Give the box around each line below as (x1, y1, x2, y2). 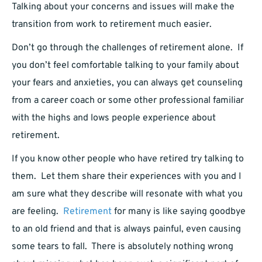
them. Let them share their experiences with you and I (12, 171, 242, 183)
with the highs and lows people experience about (12, 112, 216, 125)
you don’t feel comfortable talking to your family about (12, 60, 239, 72)
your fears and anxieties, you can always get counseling (12, 77, 243, 89)
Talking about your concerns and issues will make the (12, 1, 235, 13)
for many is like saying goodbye (112, 206, 246, 218)
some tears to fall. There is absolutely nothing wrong (12, 241, 233, 253)
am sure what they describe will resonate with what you (12, 188, 243, 201)
